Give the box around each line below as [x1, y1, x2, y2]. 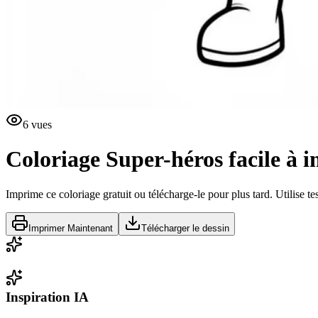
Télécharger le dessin [141, 222, 229, 234]
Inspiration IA [6, 289, 89, 305]
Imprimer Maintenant [28, 222, 113, 234]
